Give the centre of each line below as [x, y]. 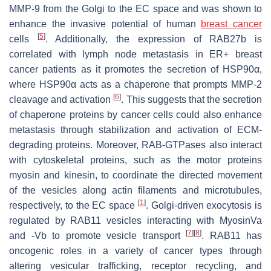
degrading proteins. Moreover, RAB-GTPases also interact [135, 145]
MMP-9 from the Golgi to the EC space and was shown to [135, 8]
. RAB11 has [232, 235]
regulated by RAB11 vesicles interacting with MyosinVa [135, 220]
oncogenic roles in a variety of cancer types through [135, 250]
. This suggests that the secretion [191, 99]
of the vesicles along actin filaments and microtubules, [135, 190]
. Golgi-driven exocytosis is [204, 205]
